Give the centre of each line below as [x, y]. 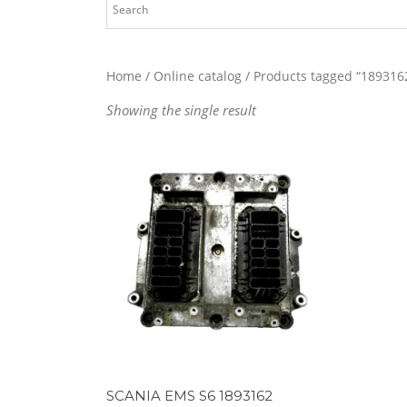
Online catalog [198, 76]
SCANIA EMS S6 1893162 [189, 395]
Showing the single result [181, 110]
